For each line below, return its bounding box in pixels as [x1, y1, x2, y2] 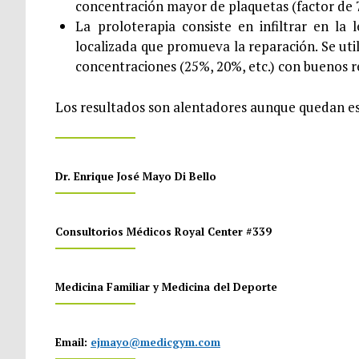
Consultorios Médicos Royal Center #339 [54, 224, 272, 240]
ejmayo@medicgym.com [90, 335, 220, 350]
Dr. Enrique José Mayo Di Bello [54, 169, 216, 184]
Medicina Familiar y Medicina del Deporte [54, 280, 277, 295]
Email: [54, 335, 91, 350]
